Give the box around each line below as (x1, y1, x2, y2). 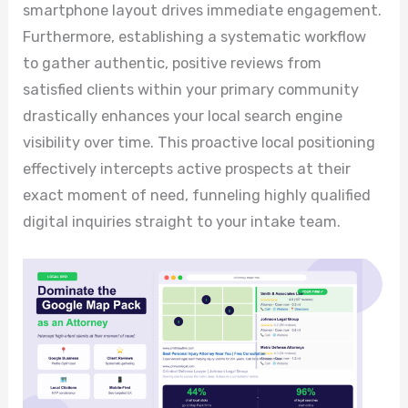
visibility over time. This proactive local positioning (23, 133, 376, 151)
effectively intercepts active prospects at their (23, 159, 352, 178)
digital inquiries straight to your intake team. (23, 212, 342, 230)
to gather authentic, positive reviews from (23, 54, 322, 72)
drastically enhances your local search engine (23, 107, 343, 125)
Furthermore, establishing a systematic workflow (23, 27, 367, 46)
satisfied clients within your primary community (23, 80, 360, 98)
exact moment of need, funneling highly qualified (23, 186, 372, 204)
